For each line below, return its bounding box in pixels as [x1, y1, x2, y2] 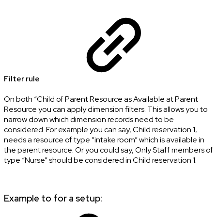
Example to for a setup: [4, 192, 102, 204]
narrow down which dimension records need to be [4, 114, 174, 124]
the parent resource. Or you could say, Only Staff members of [4, 144, 213, 155]
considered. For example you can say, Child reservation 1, [4, 124, 197, 135]
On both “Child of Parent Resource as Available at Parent [4, 93, 198, 104]
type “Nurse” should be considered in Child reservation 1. [4, 155, 197, 165]
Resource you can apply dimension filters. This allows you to [4, 104, 208, 114]
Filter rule [4, 73, 41, 84]
